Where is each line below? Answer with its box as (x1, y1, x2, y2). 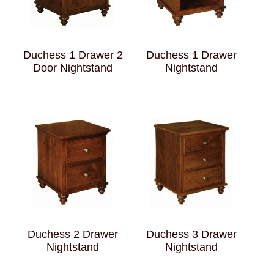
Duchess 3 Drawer (146, 228, 237, 241)
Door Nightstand (33, 62, 113, 75)
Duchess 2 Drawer (28, 228, 119, 241)
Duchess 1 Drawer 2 (23, 49, 123, 62)
